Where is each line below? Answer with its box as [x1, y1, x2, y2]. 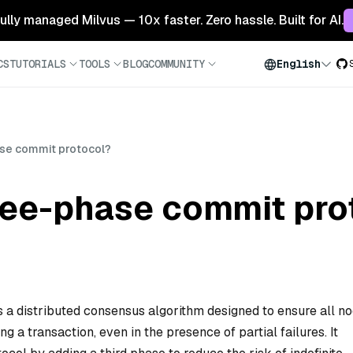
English [277, 57, 321, 71]
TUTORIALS [9, 56, 66, 71]
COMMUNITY [148, 56, 205, 71]
